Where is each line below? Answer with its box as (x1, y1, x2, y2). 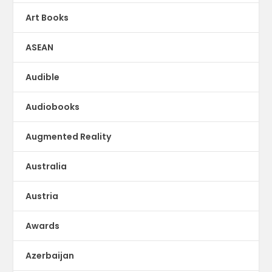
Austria (25, 189, 59, 202)
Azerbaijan (25, 249, 75, 262)
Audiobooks (25, 100, 80, 113)
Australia (25, 160, 67, 172)
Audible (25, 70, 60, 83)
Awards (25, 219, 60, 232)
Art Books (25, 11, 69, 24)
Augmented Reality (25, 130, 112, 143)
